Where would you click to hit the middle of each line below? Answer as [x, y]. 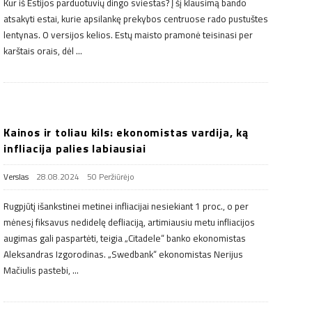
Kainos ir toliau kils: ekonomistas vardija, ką [126, 132]
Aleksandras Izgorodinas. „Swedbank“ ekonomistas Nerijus [123, 254]
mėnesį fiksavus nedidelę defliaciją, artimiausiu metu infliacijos [129, 222]
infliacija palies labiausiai [75, 148]
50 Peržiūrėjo [111, 177]
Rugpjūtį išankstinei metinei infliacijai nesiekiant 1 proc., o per [126, 206]
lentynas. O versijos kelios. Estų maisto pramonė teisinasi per [128, 34]
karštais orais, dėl [39, 50]
